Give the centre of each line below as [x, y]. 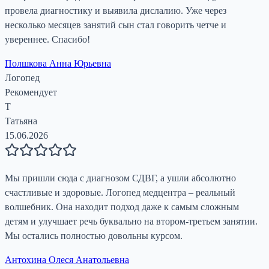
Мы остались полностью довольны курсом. [94, 236]
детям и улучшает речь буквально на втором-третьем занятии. [131, 222]
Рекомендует [31, 92]
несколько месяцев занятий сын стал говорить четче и [116, 25]
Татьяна [21, 121]
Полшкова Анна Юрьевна [58, 64]
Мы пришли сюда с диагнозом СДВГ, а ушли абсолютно [120, 178]
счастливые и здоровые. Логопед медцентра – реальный [120, 193]
